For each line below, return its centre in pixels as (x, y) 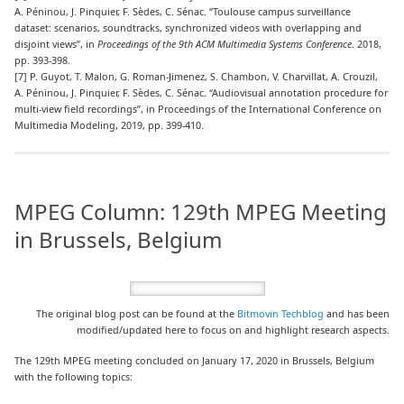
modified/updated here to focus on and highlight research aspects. (233, 329)
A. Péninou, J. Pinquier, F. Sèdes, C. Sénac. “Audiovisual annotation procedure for (202, 92)
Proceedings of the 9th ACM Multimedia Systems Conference (225, 43)
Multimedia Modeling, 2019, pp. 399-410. (110, 124)
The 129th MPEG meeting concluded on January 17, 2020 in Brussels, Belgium (195, 360)
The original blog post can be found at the (136, 313)
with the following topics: (74, 376)
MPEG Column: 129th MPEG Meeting (201, 212)
